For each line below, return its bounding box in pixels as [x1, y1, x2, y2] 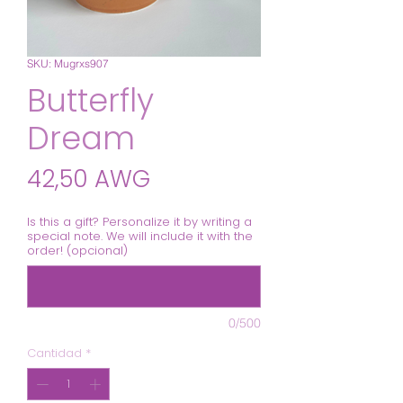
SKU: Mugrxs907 [27, 57, 109, 70]
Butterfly [27, 78, 154, 122]
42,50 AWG [27, 163, 150, 195]
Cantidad [27, 345, 82, 362]
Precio [149, 162, 219, 194]
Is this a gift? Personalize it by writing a [27, 213, 252, 230]
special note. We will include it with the [27, 228, 253, 245]
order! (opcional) [27, 242, 128, 259]
